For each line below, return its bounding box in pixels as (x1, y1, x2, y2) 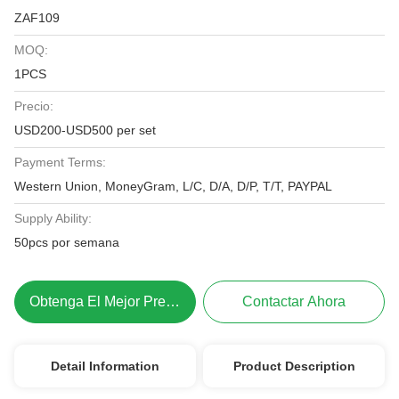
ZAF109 (14, 11, 60, 25)
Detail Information (50, 359, 159, 373)
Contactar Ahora (242, 294, 346, 309)
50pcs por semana (14, 235, 119, 249)
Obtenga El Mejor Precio (29, 294, 185, 309)
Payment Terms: (14, 155, 106, 169)
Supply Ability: (14, 211, 92, 225)
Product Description (232, 359, 355, 373)
